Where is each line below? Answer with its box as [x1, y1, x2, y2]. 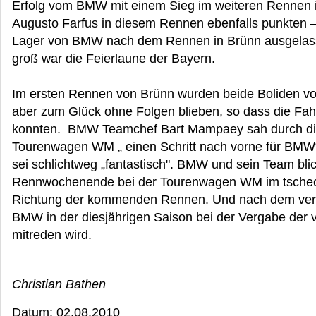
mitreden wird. [12, 228, 92, 242]
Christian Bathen [12, 277, 106, 291]
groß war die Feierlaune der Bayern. [12, 51, 215, 66]
